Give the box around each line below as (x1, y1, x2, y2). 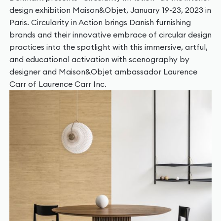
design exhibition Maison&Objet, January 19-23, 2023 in (9, 4, 211, 15)
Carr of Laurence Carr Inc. (9, 78, 107, 89)
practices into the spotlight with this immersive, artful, (9, 41, 208, 52)
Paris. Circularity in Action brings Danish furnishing (9, 17, 191, 27)
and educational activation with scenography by (9, 54, 189, 64)
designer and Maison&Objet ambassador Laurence (9, 66, 197, 76)
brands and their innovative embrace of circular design (9, 29, 212, 39)
